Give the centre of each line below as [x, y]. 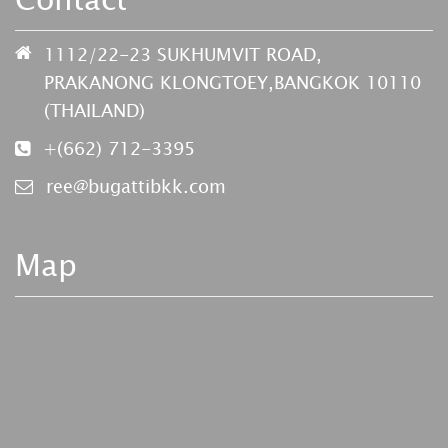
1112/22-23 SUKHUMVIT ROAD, [183, 54]
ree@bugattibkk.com [136, 186]
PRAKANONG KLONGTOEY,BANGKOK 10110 [232, 82]
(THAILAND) [94, 110]
